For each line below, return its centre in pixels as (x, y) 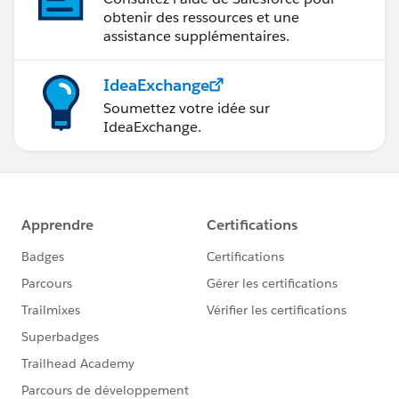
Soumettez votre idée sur (187, 108)
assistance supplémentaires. (196, 36)
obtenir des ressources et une (201, 17)
